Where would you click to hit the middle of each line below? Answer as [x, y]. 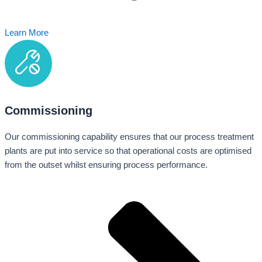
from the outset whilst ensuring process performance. [106, 165]
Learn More [27, 32]
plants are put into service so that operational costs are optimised [128, 151]
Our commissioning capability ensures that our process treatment [129, 137]
